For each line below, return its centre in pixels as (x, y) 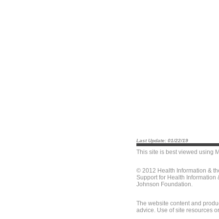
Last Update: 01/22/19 (162, 141)
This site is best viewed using (176, 152)
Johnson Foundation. (164, 184)
